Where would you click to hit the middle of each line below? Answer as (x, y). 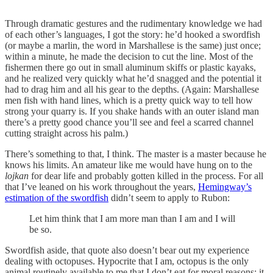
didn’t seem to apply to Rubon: (169, 197)
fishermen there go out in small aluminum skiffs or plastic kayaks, (130, 67)
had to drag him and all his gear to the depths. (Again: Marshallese (132, 89)
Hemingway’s (225, 186)
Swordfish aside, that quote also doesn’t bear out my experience (127, 250)
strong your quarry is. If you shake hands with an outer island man (132, 111)
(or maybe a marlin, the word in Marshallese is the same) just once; (133, 45)
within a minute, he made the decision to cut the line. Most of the (129, 56)
